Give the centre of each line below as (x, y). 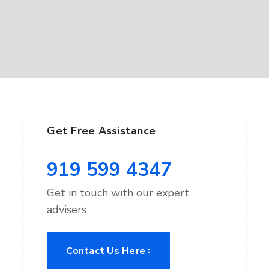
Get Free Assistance (101, 131)
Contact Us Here (106, 251)
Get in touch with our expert (118, 192)
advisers (67, 209)
